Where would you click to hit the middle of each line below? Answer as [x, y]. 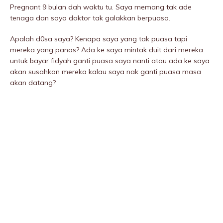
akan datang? [33, 83]
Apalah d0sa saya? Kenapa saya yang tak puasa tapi [99, 39]
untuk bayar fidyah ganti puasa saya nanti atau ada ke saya [110, 61]
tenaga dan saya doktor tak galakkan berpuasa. [90, 18]
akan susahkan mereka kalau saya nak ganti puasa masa [106, 72]
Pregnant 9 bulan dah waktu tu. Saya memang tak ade [101, 7]
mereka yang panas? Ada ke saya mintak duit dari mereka [107, 50]
